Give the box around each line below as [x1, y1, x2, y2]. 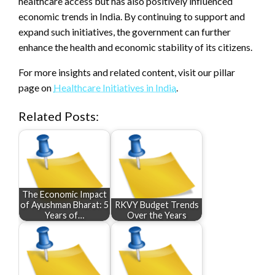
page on [18, 82, 53, 94]
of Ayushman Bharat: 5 [20, 199, 109, 210]
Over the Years [126, 209, 187, 220]
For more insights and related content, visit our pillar [18, 66, 235, 79]
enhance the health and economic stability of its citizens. [18, 41, 252, 53]
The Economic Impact [22, 188, 107, 199]
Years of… [45, 209, 84, 220]
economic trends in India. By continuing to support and [18, 10, 245, 23]
